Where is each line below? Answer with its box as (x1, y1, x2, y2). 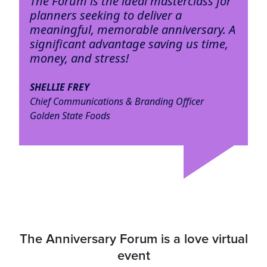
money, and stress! (29, 49, 129, 66)
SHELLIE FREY (29, 80, 89, 94)
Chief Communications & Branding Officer (29, 94, 204, 108)
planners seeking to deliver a (29, 7, 182, 23)
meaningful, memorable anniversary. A (29, 21, 235, 38)
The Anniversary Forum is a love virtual (19, 233, 248, 247)
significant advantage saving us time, (29, 35, 228, 52)
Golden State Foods (29, 108, 110, 122)
